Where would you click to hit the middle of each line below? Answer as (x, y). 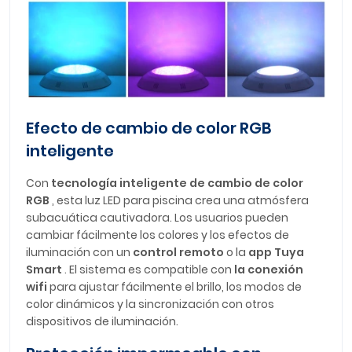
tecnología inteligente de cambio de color (177, 183)
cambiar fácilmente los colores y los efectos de (158, 235)
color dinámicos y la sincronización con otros (150, 304)
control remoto (178, 252)
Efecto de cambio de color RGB (149, 128)
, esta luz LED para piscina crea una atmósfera (179, 200)
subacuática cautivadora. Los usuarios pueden (157, 217)
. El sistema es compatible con (148, 269)
